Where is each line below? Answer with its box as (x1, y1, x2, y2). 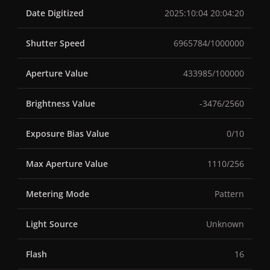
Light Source (26, 218, 78, 230)
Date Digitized (26, 7, 84, 19)
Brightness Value (26, 98, 95, 110)
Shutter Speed (26, 37, 85, 49)
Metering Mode (26, 188, 89, 200)
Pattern (215, 188, 244, 200)
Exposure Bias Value (26, 128, 109, 140)
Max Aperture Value (26, 158, 108, 170)
